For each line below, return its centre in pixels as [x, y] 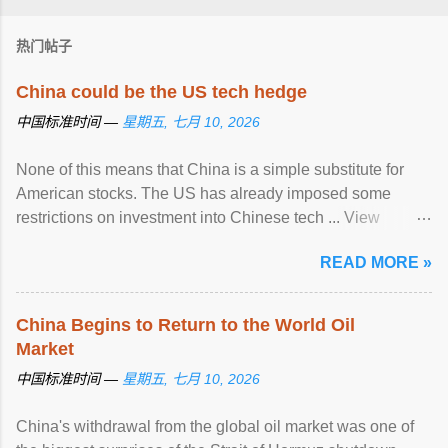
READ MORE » [376, 262]
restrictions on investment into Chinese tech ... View [198, 217]
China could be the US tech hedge [161, 92]
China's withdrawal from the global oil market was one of [215, 426]
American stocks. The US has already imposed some [203, 193]
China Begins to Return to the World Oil [185, 325]
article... [43, 241]
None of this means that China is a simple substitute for [210, 169]
